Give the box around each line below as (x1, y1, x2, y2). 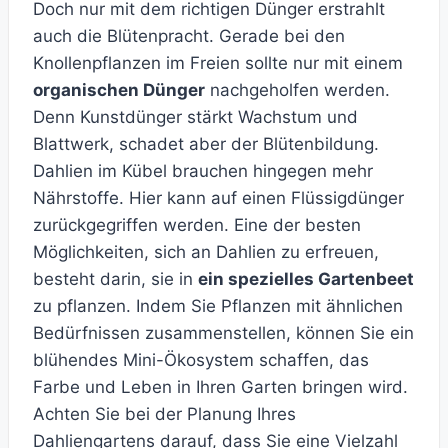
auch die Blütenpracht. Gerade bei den (33, 26, 345, 47)
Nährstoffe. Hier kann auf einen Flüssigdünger (33, 188, 404, 209)
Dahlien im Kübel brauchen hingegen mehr (33, 161, 373, 182)
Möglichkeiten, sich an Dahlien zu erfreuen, (33, 242, 379, 263)
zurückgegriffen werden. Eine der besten (33, 215, 361, 236)
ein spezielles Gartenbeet (198, 269, 414, 290)
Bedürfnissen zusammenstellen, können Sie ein (33, 323, 414, 344)
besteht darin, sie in (33, 269, 198, 290)
